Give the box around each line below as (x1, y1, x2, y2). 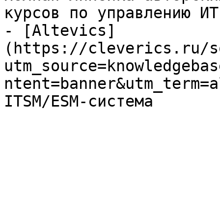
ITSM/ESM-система (4, 92, 153, 110)
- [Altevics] (4, 22, 116, 39)
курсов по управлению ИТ (4, 4, 219, 22)
